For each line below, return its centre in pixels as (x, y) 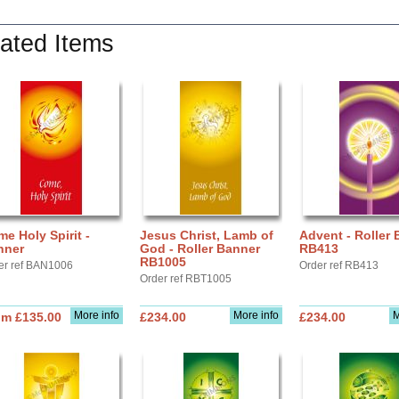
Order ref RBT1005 (186, 279)
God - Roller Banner (200, 248)
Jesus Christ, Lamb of (207, 235)
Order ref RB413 (339, 265)
